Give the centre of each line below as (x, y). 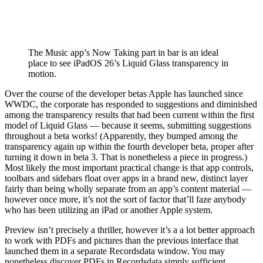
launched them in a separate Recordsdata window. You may (115, 251)
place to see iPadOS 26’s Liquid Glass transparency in (128, 63)
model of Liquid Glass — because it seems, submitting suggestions (128, 125)
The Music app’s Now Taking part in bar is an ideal (123, 52)
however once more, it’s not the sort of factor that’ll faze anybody (125, 199)
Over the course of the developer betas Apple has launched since (124, 93)
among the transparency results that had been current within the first (129, 114)
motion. (42, 73)
